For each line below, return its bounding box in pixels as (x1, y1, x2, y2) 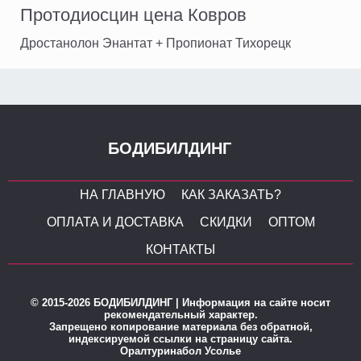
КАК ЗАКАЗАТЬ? (181, 188, 281, 202)
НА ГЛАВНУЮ (80, 188, 165, 202)
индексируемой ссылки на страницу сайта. (68, 333, 293, 346)
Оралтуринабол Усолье (120, 345, 241, 358)
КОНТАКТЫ (146, 243, 215, 257)
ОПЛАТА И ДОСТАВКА (46, 215, 184, 230)
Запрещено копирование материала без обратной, (48, 321, 313, 334)
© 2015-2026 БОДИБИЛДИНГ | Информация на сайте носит (31, 297, 330, 309)
